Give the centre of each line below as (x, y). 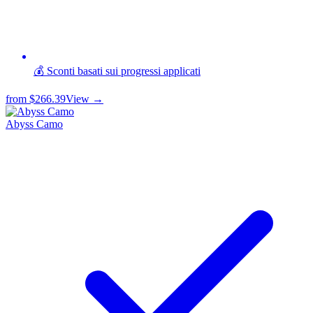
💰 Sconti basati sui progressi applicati (117, 71)
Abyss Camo (34, 124)
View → (85, 99)
